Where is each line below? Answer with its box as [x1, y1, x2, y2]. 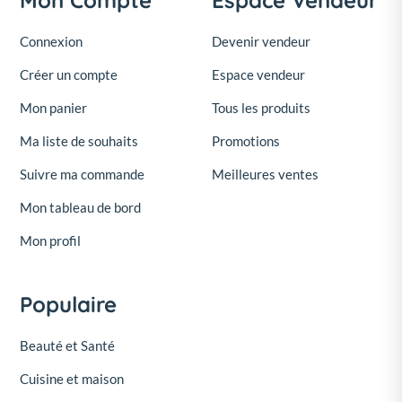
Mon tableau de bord [20, 199, 141, 216]
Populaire [20, 291, 117, 319]
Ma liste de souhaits [20, 133, 138, 150]
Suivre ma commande [20, 166, 144, 183]
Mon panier [20, 100, 87, 117]
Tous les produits [212, 100, 310, 117]
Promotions [212, 133, 280, 150]
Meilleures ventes [212, 166, 319, 183]
